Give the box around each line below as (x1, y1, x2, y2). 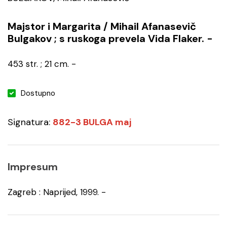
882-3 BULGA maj (53, 116, 131, 128)
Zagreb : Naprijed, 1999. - (8, 186, 106, 198)
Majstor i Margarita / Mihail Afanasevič (8, 20, 196, 33)
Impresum (8, 160, 58, 173)
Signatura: (8, 116, 53, 128)
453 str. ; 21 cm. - (8, 58, 76, 69)
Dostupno (21, 88, 55, 98)
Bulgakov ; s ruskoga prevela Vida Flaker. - (8, 32, 213, 45)
